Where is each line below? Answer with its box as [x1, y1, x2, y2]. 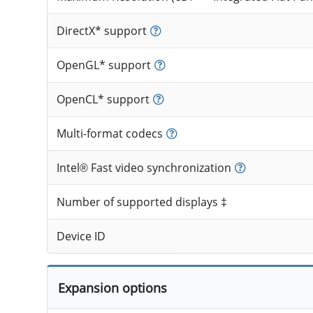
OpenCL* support [56, 92, 150, 108]
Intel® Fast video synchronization [56, 160, 231, 176]
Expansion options [57, 279, 167, 297]
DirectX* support [56, 23, 147, 39]
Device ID [56, 228, 105, 245]
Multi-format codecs [56, 126, 163, 142]
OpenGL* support [56, 57, 151, 73]
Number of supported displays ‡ [56, 194, 227, 210]
